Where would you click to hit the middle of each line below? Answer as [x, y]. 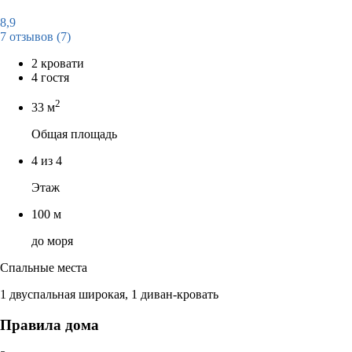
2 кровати [58, 63]
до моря [52, 241]
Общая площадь [74, 134]
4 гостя [50, 77]
